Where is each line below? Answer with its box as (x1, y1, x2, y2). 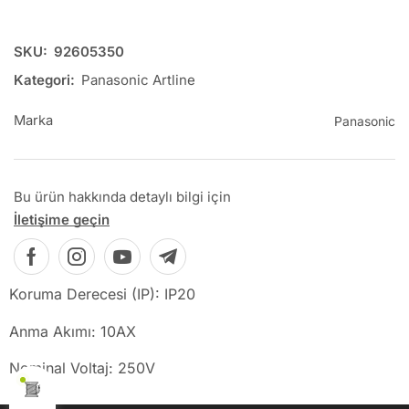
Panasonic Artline (81, 71, 195, 89)
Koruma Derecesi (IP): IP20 (9, 285, 195, 304)
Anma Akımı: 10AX (9, 321, 136, 341)
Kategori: (14, 71, 75, 89)
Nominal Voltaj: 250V (9, 359, 155, 378)
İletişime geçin (14, 211, 110, 229)
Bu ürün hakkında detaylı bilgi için (14, 188, 231, 206)
